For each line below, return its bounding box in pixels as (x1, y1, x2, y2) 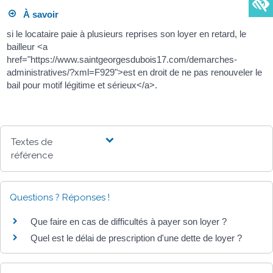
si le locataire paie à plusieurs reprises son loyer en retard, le (7, 28, 247, 39)
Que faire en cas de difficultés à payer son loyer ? (30, 216, 227, 227)
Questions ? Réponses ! (10, 191, 110, 203)
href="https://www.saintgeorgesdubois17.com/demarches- (7, 54, 238, 65)
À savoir (16, 9, 59, 19)
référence (11, 149, 54, 161)
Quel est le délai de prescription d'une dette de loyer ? (30, 232, 242, 243)
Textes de (11, 136, 53, 147)
